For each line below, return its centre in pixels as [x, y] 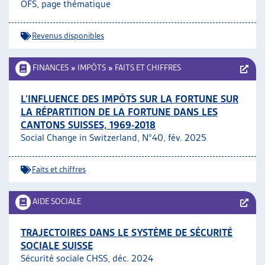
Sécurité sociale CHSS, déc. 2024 [87, 258]
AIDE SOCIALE [57, 201]
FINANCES [51, 67]
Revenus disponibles [68, 35]
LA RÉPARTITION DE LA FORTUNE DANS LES [119, 112]
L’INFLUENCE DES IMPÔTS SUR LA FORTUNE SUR [130, 99]
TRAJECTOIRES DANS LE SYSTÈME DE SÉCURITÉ [127, 232]
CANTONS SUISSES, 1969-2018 [88, 125]
